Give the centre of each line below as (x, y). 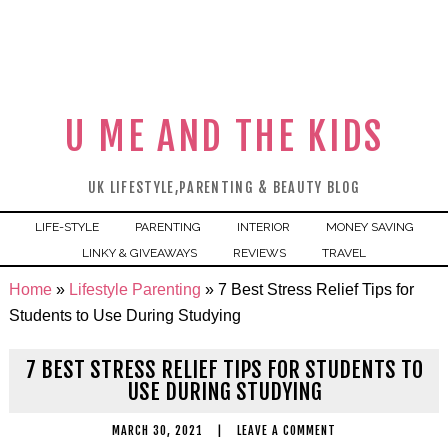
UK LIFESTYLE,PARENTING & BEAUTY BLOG (224, 187)
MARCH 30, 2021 (157, 430)
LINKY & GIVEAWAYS (139, 253)
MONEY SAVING (369, 227)
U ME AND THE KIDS (224, 136)
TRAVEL (344, 253)
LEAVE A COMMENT (286, 430)
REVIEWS (259, 253)
